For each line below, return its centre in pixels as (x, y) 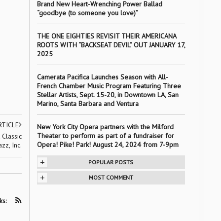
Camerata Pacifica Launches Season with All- (102, 77)
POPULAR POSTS (111, 162)
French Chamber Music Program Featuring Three (109, 86)
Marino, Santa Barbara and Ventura (88, 104)
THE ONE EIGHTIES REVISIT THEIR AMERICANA (106, 36)
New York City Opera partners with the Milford (105, 127)
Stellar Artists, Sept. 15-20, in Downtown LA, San (108, 95)
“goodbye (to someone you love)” (87, 13)
